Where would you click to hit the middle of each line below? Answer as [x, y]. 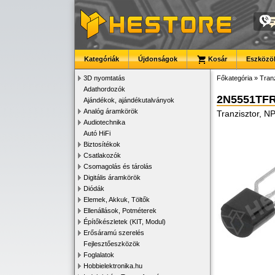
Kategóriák [102, 59]
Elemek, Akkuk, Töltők [117, 199]
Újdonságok [158, 59]
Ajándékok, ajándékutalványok [129, 100]
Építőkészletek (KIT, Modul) [125, 222]
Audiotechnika [104, 122]
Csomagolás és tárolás [118, 166]
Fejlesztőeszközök [112, 244]
